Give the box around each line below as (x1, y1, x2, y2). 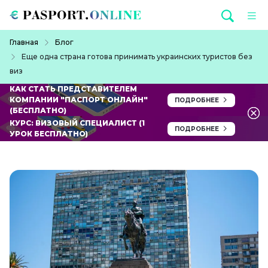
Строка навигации (9, 32, 78, 41)
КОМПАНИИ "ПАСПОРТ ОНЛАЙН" (10, 95, 148, 105)
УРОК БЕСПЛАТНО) (10, 129, 88, 139)
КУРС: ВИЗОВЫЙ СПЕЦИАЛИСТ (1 (10, 118, 145, 128)
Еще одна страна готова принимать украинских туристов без (22, 52, 252, 62)
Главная (10, 38, 38, 47)
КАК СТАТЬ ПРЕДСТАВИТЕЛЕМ (10, 84, 137, 94)
